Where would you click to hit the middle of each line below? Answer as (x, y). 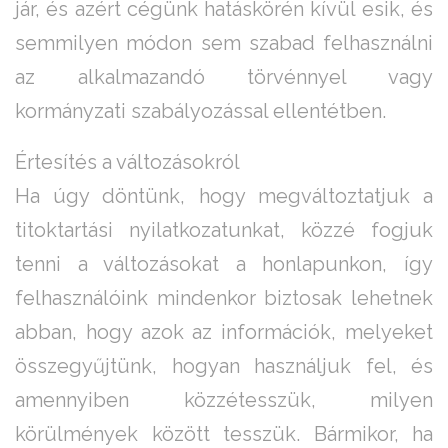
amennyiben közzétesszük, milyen (224, 400)
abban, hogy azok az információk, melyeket (224, 332)
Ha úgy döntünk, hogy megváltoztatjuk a (224, 196)
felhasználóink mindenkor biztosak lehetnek (224, 298)
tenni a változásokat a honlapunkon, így (224, 264)
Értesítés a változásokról (127, 162)
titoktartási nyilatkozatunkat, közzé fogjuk (224, 230)
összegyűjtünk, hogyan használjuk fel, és (224, 366)
